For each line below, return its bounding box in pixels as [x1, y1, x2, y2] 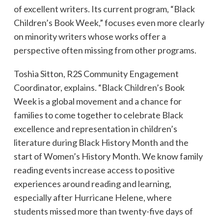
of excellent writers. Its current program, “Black [13, 3, 195, 15]
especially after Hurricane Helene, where [13, 192, 172, 203]
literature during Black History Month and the [13, 137, 189, 148]
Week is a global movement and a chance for [13, 96, 182, 107]
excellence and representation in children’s [13, 123, 177, 135]
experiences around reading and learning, [13, 178, 171, 190]
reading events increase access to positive [13, 165, 175, 176]
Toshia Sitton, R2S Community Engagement [13, 68, 179, 80]
